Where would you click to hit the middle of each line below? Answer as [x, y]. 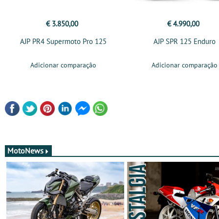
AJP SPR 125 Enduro [184, 41]
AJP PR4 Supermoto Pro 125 [63, 41]
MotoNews [25, 150]
